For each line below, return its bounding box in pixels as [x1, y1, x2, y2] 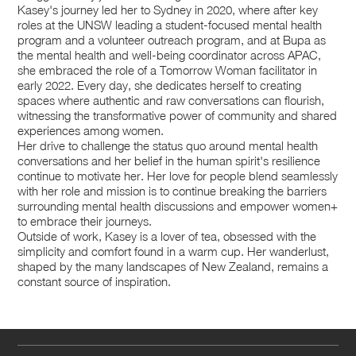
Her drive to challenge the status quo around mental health [17, 138, 319, 153]
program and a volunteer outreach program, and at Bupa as [17, 33, 327, 48]
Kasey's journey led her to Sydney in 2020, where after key [17, 2, 319, 17]
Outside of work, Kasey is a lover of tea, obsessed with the [17, 229, 317, 244]
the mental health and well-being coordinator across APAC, [17, 48, 322, 63]
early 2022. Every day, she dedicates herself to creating [17, 78, 302, 93]
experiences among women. [17, 123, 164, 138]
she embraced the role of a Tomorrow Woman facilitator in [17, 63, 318, 78]
